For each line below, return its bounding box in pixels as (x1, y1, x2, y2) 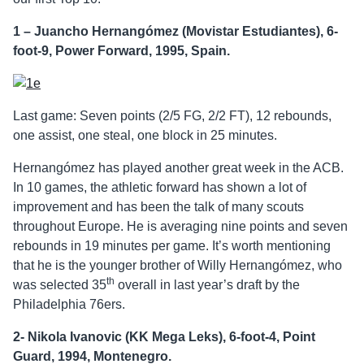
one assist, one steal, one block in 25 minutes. (13, 128, 277, 143)
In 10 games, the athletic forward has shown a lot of (13, 180, 306, 195)
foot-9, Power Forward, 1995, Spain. (13, 44, 230, 58)
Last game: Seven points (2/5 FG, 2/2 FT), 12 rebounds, (13, 109, 331, 123)
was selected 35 (13, 278, 106, 292)
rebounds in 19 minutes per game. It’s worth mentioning (13, 239, 331, 253)
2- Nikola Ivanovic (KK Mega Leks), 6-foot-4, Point (13, 330, 315, 344)
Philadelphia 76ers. (13, 297, 125, 312)
